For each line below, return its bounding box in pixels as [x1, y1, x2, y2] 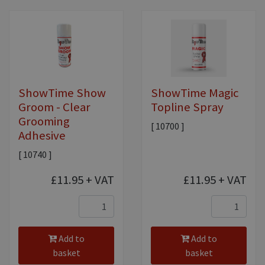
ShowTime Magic [151, 85, 239, 101]
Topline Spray [151, 99, 224, 115]
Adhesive [18, 128, 66, 144]
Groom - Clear [18, 99, 91, 115]
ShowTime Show [18, 85, 106, 101]
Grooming [18, 114, 70, 130]
